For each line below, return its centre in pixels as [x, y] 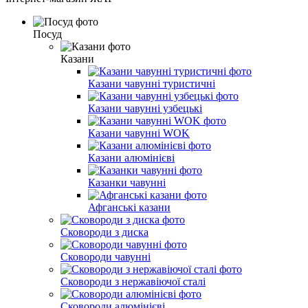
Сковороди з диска [104, 232]
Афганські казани [129, 207]
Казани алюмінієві [131, 157]
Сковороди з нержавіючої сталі [133, 281]
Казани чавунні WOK [139, 133]
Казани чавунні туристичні [152, 83]
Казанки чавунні [127, 182]
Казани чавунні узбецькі [145, 108]
